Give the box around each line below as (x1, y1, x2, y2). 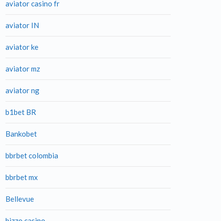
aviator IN (5, 21, 39, 30)
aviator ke (5, 42, 38, 51)
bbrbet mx (5, 173, 38, 182)
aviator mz (5, 64, 40, 73)
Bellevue (5, 194, 34, 203)
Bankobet (5, 129, 37, 138)
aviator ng (5, 86, 39, 95)
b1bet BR (5, 108, 36, 116)
